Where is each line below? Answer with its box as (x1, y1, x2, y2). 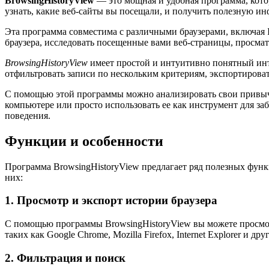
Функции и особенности (5, 133, 163, 149)
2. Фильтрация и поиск (5, 251, 125, 264)
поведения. (5, 110, 50, 121)
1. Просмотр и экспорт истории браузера (5, 194, 217, 207)
